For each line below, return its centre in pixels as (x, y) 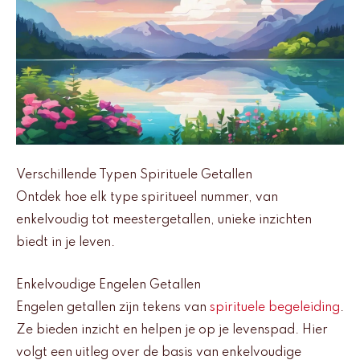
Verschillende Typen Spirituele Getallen (134, 176)
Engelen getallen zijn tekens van (113, 307)
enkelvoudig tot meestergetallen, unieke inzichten (164, 221)
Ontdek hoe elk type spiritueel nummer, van (147, 198)
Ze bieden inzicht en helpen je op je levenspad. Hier (172, 330)
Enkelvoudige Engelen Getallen (108, 285)
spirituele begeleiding (275, 307)
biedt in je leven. (65, 243)
